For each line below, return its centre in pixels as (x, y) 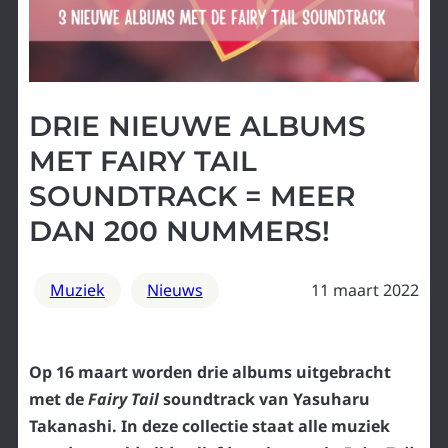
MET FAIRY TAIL (142, 161)
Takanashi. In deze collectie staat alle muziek (209, 425)
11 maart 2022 (365, 289)
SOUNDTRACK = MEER (191, 196)
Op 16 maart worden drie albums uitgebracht (209, 371)
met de (58, 398)
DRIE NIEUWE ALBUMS (197, 126)
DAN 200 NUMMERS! (179, 231)
